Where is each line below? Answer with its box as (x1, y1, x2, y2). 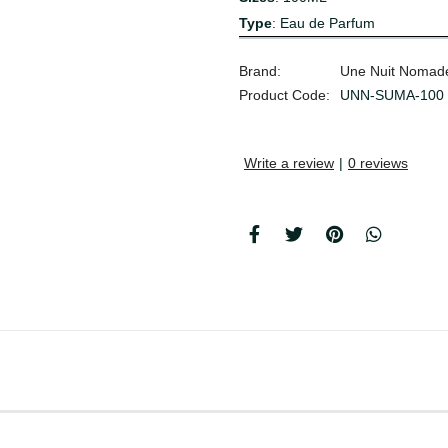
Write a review (244, 155, 334, 172)
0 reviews (348, 155, 408, 172)
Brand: (239, 63, 281, 80)
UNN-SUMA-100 (340, 87, 444, 104)
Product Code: (239, 87, 330, 104)
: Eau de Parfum (272, 15, 375, 32)
